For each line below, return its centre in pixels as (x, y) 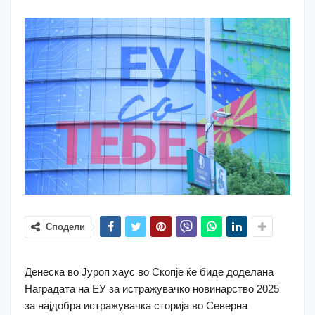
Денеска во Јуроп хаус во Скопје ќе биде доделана (149, 271)
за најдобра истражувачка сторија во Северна (136, 305)
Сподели (65, 226)
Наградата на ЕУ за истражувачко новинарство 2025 (152, 288)
